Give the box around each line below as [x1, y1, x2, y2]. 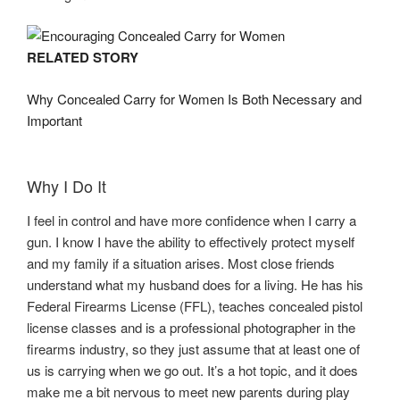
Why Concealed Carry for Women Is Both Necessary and [27, 88, 362, 108]
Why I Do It [27, 174, 106, 198]
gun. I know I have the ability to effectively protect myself [27, 231, 354, 251]
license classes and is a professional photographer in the [27, 317, 355, 337]
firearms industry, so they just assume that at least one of [27, 338, 360, 358]
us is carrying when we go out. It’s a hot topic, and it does [27, 360, 358, 379]
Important [27, 110, 82, 129]
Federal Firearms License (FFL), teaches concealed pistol [27, 296, 362, 315]
